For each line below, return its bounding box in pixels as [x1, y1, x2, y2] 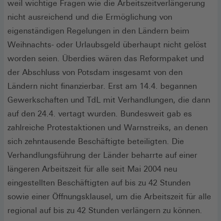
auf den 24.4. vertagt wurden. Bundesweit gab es [7, 109, 192, 118]
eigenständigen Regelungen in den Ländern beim [7, 26, 189, 36]
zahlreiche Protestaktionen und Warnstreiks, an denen [7, 122, 208, 132]
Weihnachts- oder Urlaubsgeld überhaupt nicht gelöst [7, 39, 207, 49]
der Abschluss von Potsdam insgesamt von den [7, 67, 183, 77]
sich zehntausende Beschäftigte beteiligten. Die [7, 136, 184, 146]
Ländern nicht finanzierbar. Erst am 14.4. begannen [7, 81, 197, 91]
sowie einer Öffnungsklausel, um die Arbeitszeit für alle [7, 191, 211, 201]
